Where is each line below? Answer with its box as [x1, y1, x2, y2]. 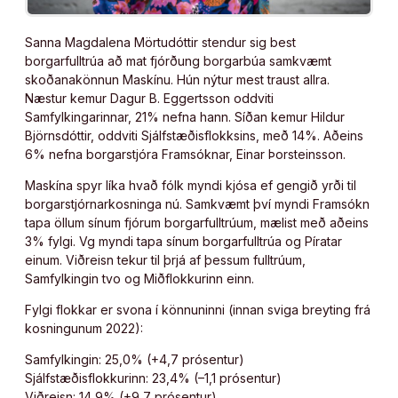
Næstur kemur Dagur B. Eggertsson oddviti [25, 90, 274, 106]
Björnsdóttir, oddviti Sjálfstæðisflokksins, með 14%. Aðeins [25, 127, 363, 143]
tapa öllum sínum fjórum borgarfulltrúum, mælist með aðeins [25, 214, 369, 230]
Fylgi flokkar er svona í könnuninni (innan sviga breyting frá [25, 301, 370, 317]
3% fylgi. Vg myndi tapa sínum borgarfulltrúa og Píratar [25, 233, 342, 249]
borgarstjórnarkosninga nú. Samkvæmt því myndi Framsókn [25, 195, 370, 211]
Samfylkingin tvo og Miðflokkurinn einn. [25, 270, 254, 286]
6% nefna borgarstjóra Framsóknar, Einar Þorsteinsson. [25, 146, 346, 162]
